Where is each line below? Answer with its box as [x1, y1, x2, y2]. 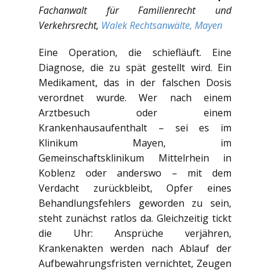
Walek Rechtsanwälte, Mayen [101, 18, 222, 32]
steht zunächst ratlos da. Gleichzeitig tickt [39, 211, 231, 225]
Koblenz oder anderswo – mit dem [39, 166, 231, 180]
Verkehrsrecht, [39, 18, 101, 32]
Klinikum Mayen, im [39, 136, 231, 149]
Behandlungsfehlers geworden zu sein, [39, 196, 231, 210]
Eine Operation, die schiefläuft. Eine [39, 45, 231, 59]
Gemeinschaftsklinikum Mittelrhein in [39, 151, 231, 165]
